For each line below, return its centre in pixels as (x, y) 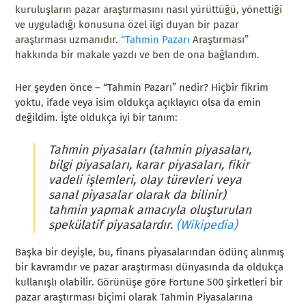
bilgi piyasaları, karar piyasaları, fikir (149, 165)
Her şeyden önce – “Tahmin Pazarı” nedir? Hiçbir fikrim (142, 87)
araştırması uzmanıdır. (68, 39)
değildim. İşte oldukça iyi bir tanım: (97, 117)
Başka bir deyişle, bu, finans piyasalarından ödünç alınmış (150, 252)
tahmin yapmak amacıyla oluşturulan (150, 210)
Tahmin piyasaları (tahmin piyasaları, (150, 150)
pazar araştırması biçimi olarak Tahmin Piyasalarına (134, 297)
